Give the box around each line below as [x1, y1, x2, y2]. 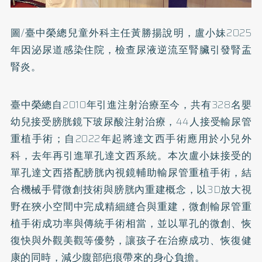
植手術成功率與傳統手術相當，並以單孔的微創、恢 [10, 215, 252, 231]
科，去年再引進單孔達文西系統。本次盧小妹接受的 [10, 147, 252, 163]
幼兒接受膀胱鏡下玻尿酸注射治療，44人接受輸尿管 [10, 113, 252, 129]
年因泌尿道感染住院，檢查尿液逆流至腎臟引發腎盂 [10, 42, 252, 57]
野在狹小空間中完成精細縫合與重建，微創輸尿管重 [10, 198, 252, 214]
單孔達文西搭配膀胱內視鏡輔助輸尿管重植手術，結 [10, 164, 252, 180]
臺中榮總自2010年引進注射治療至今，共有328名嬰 [10, 96, 252, 112]
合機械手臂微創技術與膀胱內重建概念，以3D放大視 [10, 181, 252, 197]
